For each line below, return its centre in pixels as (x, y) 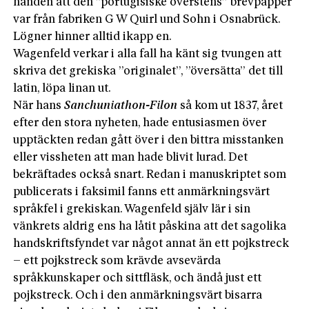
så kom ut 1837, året (230, 106)
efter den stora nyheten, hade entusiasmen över (140, 123)
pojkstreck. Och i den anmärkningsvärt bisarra (138, 295)
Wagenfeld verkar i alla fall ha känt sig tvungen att (148, 54)
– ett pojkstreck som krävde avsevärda (117, 261)
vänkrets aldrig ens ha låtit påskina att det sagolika (150, 226)
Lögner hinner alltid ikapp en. (93, 37)
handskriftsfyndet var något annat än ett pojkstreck (151, 243)
